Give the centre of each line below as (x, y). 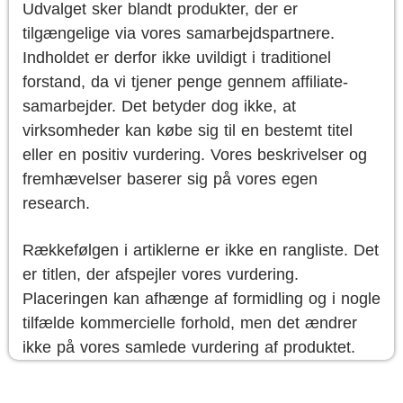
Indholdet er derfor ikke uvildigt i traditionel (177, 58)
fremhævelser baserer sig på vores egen (170, 179)
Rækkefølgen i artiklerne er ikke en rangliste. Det (201, 250)
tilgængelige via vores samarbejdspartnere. (179, 33)
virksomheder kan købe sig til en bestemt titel (188, 130)
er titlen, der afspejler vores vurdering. (161, 274)
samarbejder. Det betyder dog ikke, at (159, 106)
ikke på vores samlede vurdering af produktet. (189, 347)
